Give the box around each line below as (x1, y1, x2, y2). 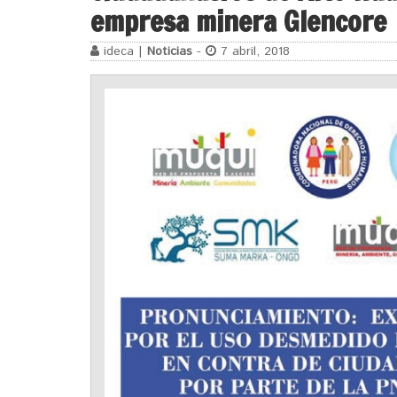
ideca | (99, 42, 147, 60)
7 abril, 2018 (216, 42, 290, 60)
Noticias (147, 42, 192, 60)
